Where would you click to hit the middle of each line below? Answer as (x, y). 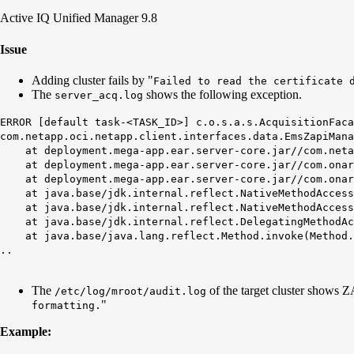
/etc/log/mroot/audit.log (130, 291)
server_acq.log (99, 95)
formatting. (66, 305)
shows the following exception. (222, 94)
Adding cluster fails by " (92, 80)
